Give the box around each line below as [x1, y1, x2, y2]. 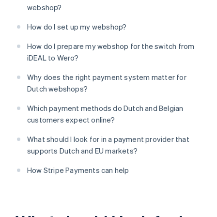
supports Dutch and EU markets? [27, 146, 138, 156]
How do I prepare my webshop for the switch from [27, 41, 195, 51]
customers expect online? [27, 115, 115, 125]
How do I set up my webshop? [27, 22, 127, 32]
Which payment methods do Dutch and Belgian [27, 103, 184, 113]
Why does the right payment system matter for [27, 72, 186, 82]
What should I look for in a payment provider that [27, 134, 189, 144]
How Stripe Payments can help [27, 165, 129, 175]
